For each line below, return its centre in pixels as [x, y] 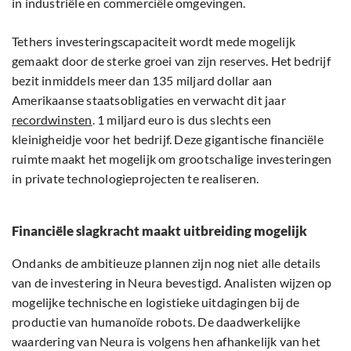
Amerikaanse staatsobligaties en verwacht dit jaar [149, 100]
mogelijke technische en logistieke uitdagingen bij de [156, 302]
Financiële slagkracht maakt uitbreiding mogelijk [159, 231]
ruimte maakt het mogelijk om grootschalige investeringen [172, 159]
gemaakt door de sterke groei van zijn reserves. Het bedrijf [171, 61]
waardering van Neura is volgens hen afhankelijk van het [166, 342]
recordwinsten [52, 120]
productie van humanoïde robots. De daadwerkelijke [156, 322]
